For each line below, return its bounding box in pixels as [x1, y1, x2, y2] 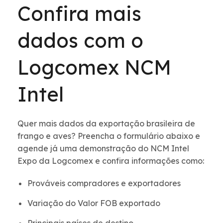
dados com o [17, 27, 143, 53]
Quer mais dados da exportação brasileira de [17, 118, 195, 128]
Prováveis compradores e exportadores [27, 178, 181, 188]
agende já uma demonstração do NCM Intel [17, 143, 189, 153]
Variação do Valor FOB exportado [27, 198, 160, 208]
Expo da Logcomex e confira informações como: [17, 155, 204, 166]
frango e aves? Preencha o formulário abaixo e [17, 130, 200, 141]
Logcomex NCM [17, 54, 171, 80]
